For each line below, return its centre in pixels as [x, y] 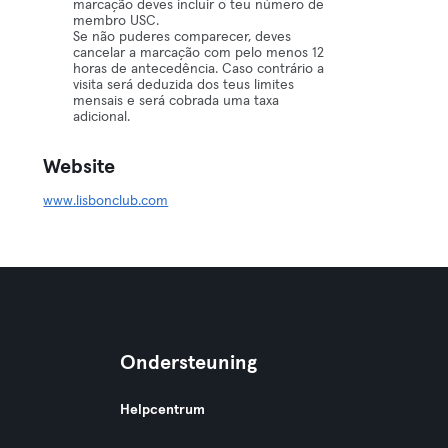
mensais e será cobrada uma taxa [176, 101]
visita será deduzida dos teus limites [184, 85]
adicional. [102, 117]
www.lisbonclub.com [106, 201]
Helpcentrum [162, 410]
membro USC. [116, 21]
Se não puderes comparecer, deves [182, 37]
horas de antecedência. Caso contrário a [199, 69]
